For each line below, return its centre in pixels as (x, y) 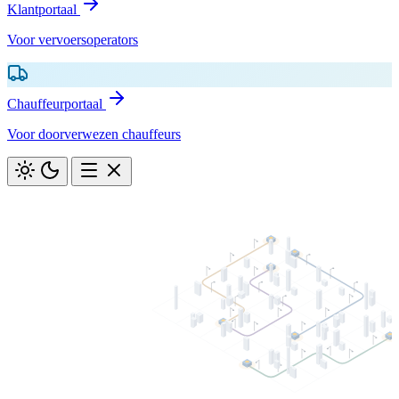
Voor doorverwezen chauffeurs (94, 134)
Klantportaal (42, 9)
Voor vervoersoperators (73, 40)
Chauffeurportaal (55, 104)
